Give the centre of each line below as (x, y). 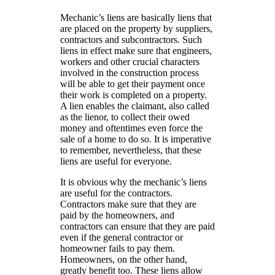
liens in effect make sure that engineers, (136, 50)
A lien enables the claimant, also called (134, 106)
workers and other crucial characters (130, 61)
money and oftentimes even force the (131, 128)
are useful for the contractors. (116, 193)
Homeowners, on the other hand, (123, 259)
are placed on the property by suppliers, (136, 28)
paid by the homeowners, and (117, 215)
